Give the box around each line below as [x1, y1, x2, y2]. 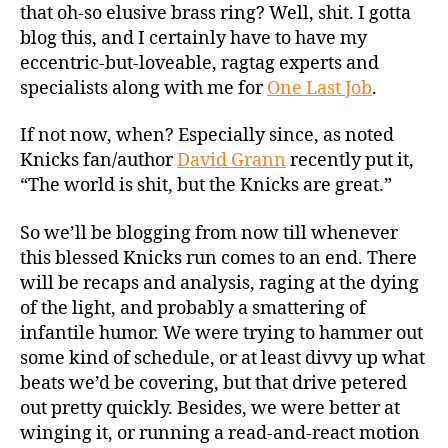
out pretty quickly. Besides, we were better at [20, 396, 400, 420]
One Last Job [267, 76, 372, 100]
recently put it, [286, 149, 414, 173]
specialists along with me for [20, 76, 267, 100]
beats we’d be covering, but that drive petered [20, 371, 407, 395]
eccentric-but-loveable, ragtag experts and [20, 51, 379, 75]
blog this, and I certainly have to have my [20, 26, 367, 50]
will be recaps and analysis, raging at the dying [20, 271, 419, 295]
